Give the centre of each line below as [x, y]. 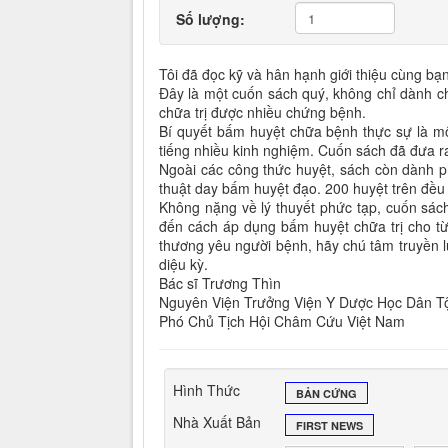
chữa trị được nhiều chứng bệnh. [262, 112]
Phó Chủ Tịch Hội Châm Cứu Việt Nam [282, 321]
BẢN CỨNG [327, 393]
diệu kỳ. [183, 264]
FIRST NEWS [330, 425]
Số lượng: [210, 19]
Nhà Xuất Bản [217, 422]
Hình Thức [206, 390]
